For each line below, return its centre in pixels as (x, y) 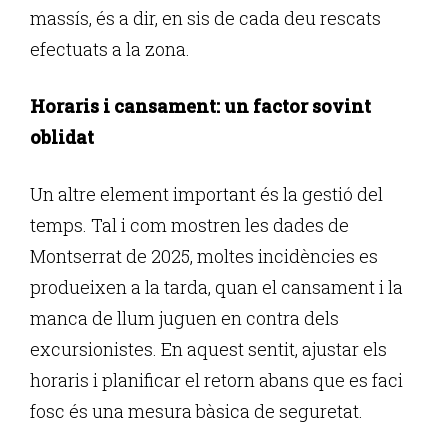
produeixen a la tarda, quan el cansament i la (216, 286)
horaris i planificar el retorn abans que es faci (216, 379)
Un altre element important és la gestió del (206, 193)
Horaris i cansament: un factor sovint (200, 105)
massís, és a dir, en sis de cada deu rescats (205, 17)
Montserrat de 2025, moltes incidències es (204, 255)
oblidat (62, 136)
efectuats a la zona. (110, 48)
